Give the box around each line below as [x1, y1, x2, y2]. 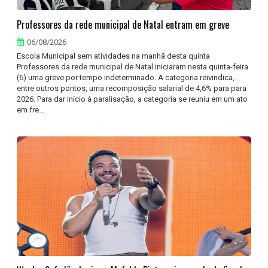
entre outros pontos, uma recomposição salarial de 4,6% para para [17, 84, 247, 93]
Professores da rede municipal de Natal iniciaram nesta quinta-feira [17, 62, 249, 71]
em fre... [17, 105, 45, 114]
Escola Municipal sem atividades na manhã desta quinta [17, 51, 211, 60]
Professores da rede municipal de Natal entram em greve [17, 17, 230, 32]
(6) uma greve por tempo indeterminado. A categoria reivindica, [17, 73, 235, 82]
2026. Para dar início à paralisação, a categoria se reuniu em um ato [17, 95, 248, 103]
